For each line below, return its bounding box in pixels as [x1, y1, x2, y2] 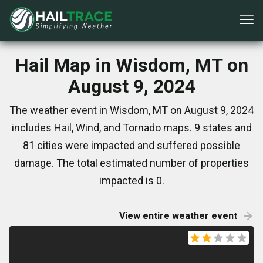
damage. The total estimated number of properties [14, 157, 249, 169]
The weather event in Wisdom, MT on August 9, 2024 [9, 104, 254, 116]
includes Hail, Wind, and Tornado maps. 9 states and [11, 122, 252, 134]
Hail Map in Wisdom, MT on [15, 54, 248, 76]
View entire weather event [119, 210, 237, 221]
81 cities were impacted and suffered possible [23, 139, 240, 151]
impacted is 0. [99, 174, 164, 187]
